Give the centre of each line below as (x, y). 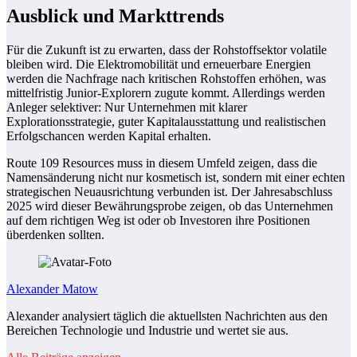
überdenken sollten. (55, 234)
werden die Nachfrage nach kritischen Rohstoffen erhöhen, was (166, 78)
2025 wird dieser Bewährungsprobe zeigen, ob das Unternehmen (170, 206)
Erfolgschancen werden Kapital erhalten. (109, 135)
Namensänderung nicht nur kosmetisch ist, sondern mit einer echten (176, 177)
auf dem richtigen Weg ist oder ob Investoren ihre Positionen (158, 220)
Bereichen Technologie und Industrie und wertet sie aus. (147, 330)
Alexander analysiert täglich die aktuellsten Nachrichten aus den (167, 316)
